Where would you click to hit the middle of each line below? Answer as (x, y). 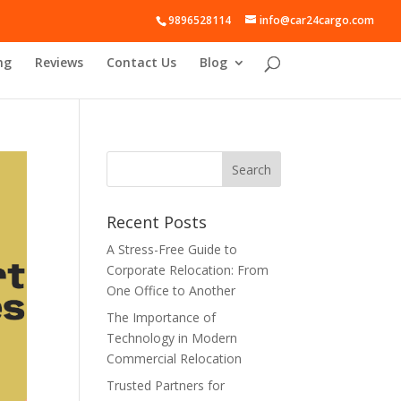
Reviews (59, 62)
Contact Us (141, 62)
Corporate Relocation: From (188, 270)
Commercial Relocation (175, 358)
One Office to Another (171, 290)
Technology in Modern (172, 338)
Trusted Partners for (166, 385)
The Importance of (162, 317)
